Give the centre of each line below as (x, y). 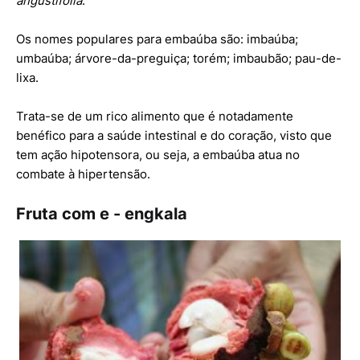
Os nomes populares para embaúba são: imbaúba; (157, 39)
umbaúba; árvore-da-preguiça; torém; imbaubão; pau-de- (179, 59)
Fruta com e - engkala (102, 214)
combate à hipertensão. (83, 174)
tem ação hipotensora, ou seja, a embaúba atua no (158, 155)
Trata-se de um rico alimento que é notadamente (155, 117)
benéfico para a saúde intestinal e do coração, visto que (174, 136)
